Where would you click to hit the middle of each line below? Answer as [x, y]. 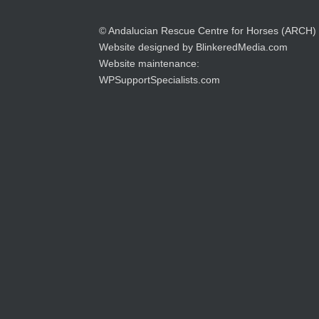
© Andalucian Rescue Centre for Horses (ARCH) [208, 31]
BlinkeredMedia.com [242, 47]
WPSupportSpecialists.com [160, 80]
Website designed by [148, 47]
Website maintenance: [150, 64]
